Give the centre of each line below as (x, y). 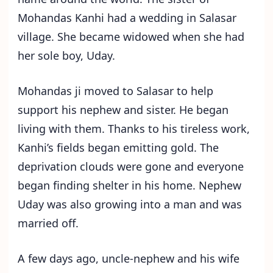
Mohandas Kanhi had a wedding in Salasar (127, 18)
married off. (48, 223)
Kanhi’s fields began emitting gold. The (118, 148)
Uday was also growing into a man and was (130, 204)
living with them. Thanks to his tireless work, (134, 129)
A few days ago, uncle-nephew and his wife (129, 259)
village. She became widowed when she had (131, 37)
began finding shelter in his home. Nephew (129, 186)
